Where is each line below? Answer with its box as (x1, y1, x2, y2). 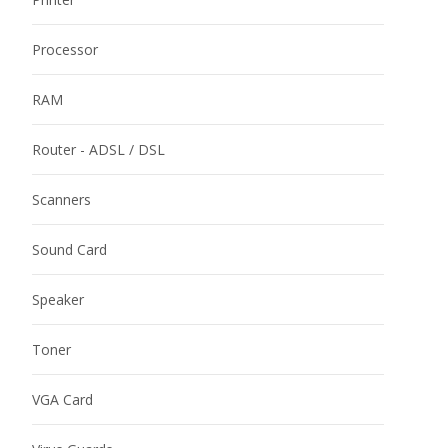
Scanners (32, 189, 91, 209)
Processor (32, 39, 98, 59)
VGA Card (32, 389, 93, 409)
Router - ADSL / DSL (32, 139, 165, 159)
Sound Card (32, 239, 107, 259)
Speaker (32, 289, 84, 309)
